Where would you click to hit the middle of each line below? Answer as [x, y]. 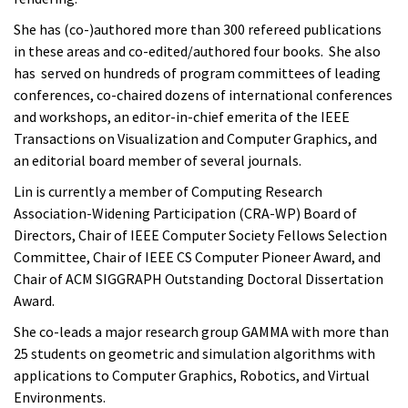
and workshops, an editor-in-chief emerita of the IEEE [182, 116]
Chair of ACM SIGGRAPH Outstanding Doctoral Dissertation [199, 278]
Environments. [61, 397]
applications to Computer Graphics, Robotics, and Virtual [192, 375]
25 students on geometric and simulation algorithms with [194, 353]
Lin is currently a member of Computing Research [168, 191]
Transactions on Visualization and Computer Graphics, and [195, 138]
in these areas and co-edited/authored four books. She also [197, 51]
